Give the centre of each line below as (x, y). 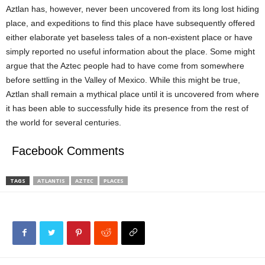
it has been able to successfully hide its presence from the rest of (127, 108)
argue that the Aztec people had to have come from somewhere (125, 66)
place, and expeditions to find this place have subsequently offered (130, 23)
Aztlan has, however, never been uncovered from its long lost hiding (132, 9)
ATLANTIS (51, 181)
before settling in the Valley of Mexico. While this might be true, (123, 80)
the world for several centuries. (64, 122)
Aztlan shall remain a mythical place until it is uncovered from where (132, 94)
